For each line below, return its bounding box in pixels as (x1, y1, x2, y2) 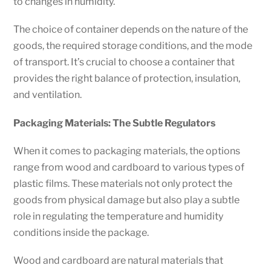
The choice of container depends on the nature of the (13, 24, 249, 36)
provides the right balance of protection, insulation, (13, 73, 241, 85)
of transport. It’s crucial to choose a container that (13, 56, 235, 68)
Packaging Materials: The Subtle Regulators (13, 117, 216, 129)
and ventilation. (13, 89, 82, 101)
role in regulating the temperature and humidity (13, 210, 224, 222)
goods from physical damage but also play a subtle (13, 194, 240, 206)
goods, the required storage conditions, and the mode (13, 40, 253, 52)
